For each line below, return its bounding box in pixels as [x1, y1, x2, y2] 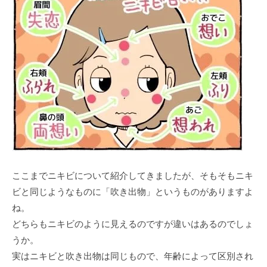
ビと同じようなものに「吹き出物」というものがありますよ [12, 186, 253, 197]
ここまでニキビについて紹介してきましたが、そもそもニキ [12, 170, 253, 181]
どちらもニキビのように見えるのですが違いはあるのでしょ [12, 218, 253, 229]
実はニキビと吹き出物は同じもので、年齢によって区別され [12, 250, 253, 261]
